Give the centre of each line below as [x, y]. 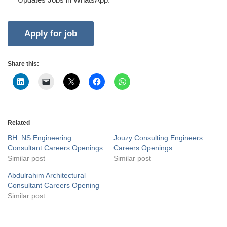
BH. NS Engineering [40, 138]
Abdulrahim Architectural [47, 175]
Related [19, 122]
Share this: [23, 64]
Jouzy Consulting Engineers [158, 138]
